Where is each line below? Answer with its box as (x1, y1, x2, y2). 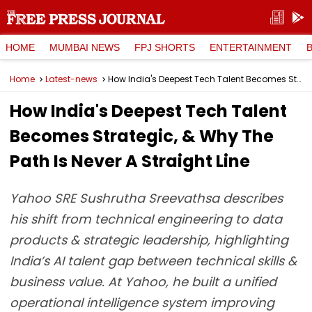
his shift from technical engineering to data (10, 210, 282, 228)
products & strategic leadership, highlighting (10, 231, 288, 249)
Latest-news (45, 73, 97, 85)
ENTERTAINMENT (210, 41, 292, 53)
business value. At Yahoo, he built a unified (10, 273, 276, 290)
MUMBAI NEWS (49, 41, 120, 53)
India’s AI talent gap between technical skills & (10, 252, 297, 270)
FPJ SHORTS (134, 41, 195, 53)
